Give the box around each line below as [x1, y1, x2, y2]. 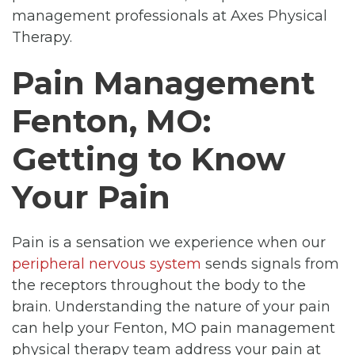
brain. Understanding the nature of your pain [12, 297, 330, 315]
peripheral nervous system [12, 254, 201, 273]
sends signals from [201, 254, 339, 273]
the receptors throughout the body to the [12, 276, 306, 294]
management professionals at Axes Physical [12, 6, 327, 25]
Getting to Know [12, 139, 285, 178]
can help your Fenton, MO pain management [12, 319, 335, 337]
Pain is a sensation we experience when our [12, 233, 326, 251]
